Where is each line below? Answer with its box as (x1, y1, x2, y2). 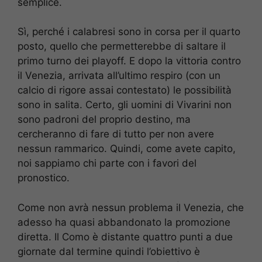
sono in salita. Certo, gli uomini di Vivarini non (18, 99, 232, 111)
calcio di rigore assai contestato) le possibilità (18, 84, 232, 96)
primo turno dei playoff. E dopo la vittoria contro (18, 55, 241, 67)
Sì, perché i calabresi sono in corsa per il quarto (18, 26, 240, 38)
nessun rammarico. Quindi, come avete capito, (18, 143, 236, 155)
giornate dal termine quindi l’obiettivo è (18, 245, 200, 257)
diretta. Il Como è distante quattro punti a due (18, 230, 233, 243)
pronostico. (18, 172, 70, 184)
